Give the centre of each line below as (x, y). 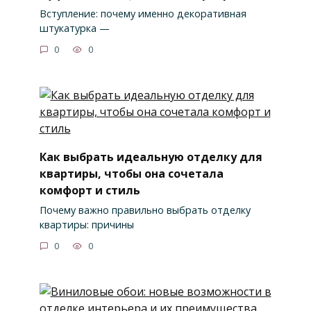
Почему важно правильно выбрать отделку (145, 210)
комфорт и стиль (90, 190)
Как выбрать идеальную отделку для (151, 157)
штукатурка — (74, 28)
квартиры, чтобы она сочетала (131, 173)
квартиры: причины (86, 224)
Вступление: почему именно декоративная (143, 13)
